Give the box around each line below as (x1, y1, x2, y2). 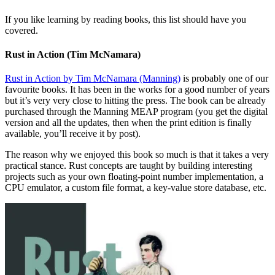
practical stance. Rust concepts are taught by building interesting (5, 160, 252, 171)
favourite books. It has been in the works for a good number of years (5, 84, 269, 95)
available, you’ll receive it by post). (5, 128, 141, 139)
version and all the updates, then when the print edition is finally (5, 117, 252, 128)
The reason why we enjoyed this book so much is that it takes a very (5, 149, 269, 160)
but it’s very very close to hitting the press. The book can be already (5, 95, 266, 106)
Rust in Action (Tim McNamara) (5, 49, 141, 60)
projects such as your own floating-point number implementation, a (5, 171, 263, 182)
